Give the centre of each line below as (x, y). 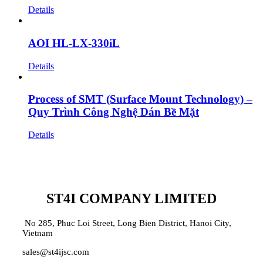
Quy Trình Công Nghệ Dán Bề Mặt (114, 112)
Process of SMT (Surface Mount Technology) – (140, 99)
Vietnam (37, 233)
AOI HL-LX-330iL (74, 43)
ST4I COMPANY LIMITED (131, 198)
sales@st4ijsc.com (55, 252)
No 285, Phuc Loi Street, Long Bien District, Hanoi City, (127, 223)
